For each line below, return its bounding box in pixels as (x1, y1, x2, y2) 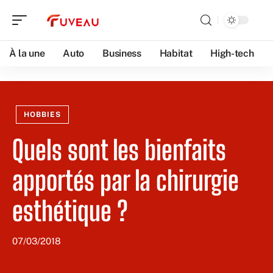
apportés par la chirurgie (12, 165, 239, 196)
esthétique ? (12, 195, 128, 227)
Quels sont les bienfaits (12, 134, 226, 166)
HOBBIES (24, 110, 61, 119)
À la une (9, 48, 45, 59)
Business (102, 48, 141, 59)
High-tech (210, 48, 254, 59)
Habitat (159, 48, 193, 59)
